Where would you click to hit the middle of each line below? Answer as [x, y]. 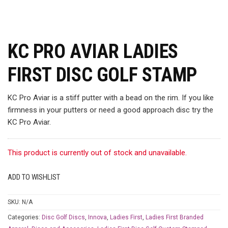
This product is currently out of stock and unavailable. [97, 153]
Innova [97, 217]
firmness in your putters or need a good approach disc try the [110, 110]
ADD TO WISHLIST [34, 177]
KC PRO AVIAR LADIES [93, 51]
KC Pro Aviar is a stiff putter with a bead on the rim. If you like [111, 98]
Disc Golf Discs [63, 217]
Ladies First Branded [175, 217]
